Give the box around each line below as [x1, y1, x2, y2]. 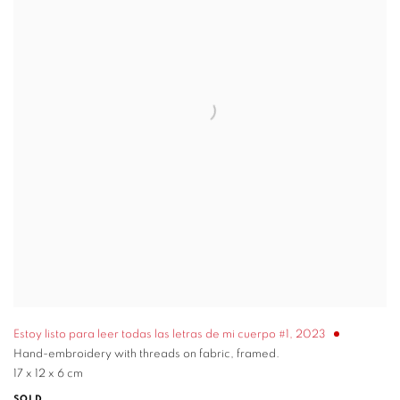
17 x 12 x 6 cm [13, 368, 83, 380]
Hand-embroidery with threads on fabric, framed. [13, 348, 279, 361]
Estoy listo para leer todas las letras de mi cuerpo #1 [13, 329, 289, 341]
